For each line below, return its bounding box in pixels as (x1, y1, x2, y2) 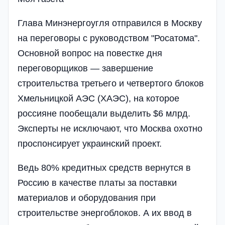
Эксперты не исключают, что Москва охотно (18, 123, 202, 134)
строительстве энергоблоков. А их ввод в (18, 207, 192, 218)
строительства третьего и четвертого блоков (18, 78, 204, 88)
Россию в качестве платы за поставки (18, 177, 177, 188)
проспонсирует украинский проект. (18, 138, 162, 149)
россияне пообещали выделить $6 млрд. (18, 108, 190, 119)
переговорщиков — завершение (18, 63, 153, 73)
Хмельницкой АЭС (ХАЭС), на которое (18, 93, 179, 103)
